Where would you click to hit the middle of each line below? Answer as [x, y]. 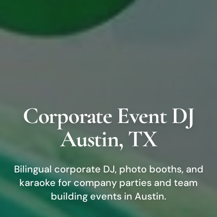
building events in [93, 196]
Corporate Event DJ [108, 116]
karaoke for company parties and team [108, 182]
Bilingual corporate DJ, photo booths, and [108, 169]
